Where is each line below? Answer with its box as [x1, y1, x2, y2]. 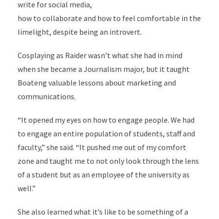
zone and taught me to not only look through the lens [17, 156, 199, 166]
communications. [17, 91, 76, 102]
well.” [17, 183, 36, 194]
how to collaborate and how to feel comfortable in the [17, 13, 201, 23]
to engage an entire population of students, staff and [17, 129, 195, 139]
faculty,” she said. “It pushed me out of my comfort [17, 142, 186, 153]
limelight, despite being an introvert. [17, 27, 142, 37]
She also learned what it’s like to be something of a [17, 207, 188, 217]
